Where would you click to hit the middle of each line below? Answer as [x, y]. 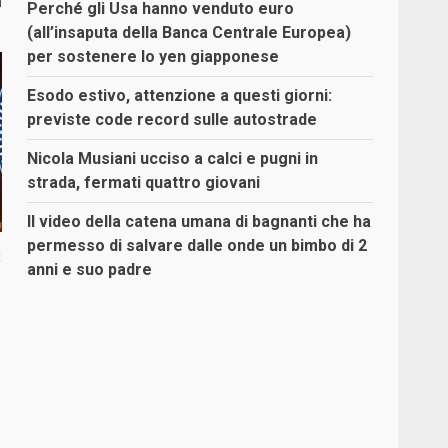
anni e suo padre [90, 270]
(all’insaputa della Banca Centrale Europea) [189, 33]
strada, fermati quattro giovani [144, 183]
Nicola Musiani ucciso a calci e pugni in [173, 159]
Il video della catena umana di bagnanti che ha [199, 222]
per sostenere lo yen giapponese [153, 57]
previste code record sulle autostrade [172, 120]
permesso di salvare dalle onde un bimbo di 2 [197, 246]
